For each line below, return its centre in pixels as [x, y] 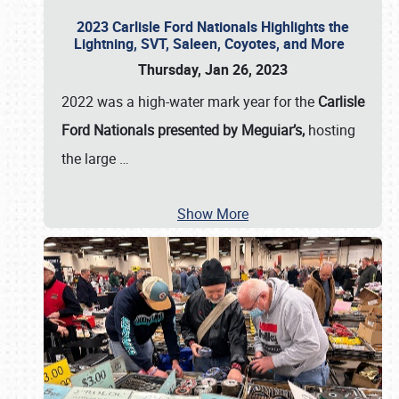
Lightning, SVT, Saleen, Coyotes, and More [213, 44]
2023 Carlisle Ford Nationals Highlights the [213, 27]
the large [90, 159]
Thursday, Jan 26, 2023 [213, 69]
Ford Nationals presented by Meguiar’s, [185, 130]
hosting [332, 130]
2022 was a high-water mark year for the [190, 102]
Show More [213, 214]
